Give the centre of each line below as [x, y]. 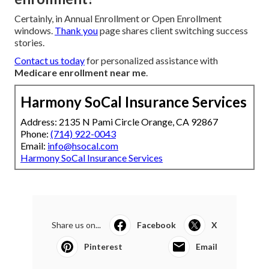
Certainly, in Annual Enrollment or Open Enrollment [118, 19]
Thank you [76, 31]
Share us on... [76, 225]
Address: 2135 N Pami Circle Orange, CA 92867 [119, 122]
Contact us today [50, 61]
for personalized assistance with [151, 61]
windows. [35, 31]
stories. [29, 43]
